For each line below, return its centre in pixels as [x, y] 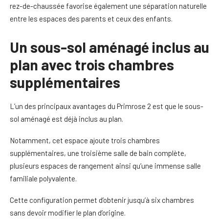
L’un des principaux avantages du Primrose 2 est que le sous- [107, 106]
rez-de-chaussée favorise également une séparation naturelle [108, 6]
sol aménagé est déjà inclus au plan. [66, 119]
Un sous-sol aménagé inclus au [109, 47]
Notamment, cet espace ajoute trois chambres [85, 140]
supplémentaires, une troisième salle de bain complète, [98, 153]
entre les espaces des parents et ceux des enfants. [91, 19]
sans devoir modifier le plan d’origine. [68, 213]
